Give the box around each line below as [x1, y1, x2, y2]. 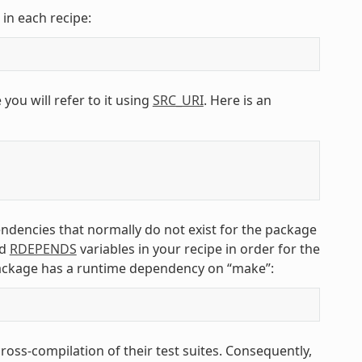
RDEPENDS [9, 239, 77, 258]
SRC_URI [152, 90, 204, 109]
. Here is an [203, 90, 271, 109]
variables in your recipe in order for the [76, 239, 320, 258]
